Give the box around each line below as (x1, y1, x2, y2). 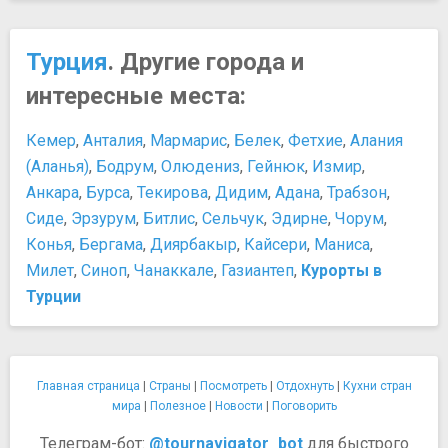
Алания (350, 131, 403, 150)
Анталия (83, 131, 143, 150)
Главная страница (36, 379, 140, 393)
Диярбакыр (150, 235, 237, 254)
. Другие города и (108, 48, 304, 76)
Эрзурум (71, 209, 136, 228)
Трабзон (327, 183, 387, 202)
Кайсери (244, 235, 307, 254)
